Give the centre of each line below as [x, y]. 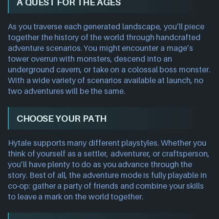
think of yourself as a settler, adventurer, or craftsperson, [109, 153]
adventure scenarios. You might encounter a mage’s [100, 48]
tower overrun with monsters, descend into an [90, 59]
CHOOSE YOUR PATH [62, 118]
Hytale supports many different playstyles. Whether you [107, 143]
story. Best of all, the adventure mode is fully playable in [108, 175]
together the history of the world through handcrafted [104, 37]
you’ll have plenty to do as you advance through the [100, 164]
